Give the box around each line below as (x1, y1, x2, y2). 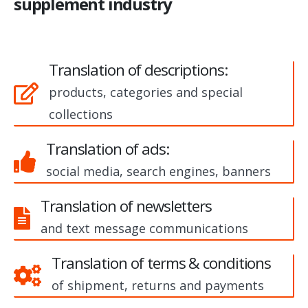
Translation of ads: (46, 137, 169, 159)
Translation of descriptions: (49, 58, 228, 80)
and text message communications (41, 219, 248, 236)
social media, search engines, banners (46, 162, 271, 179)
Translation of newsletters (41, 195, 212, 217)
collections (49, 105, 113, 122)
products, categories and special (49, 83, 243, 100)
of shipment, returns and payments (52, 276, 264, 294)
